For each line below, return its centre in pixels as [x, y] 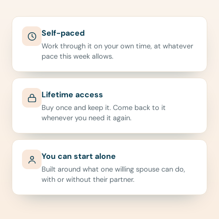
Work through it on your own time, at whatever [117, 46]
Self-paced [63, 33]
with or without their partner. [88, 179]
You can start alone [79, 156]
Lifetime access [72, 95]
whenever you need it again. [87, 118]
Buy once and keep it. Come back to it [104, 108]
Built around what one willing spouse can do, [113, 169]
